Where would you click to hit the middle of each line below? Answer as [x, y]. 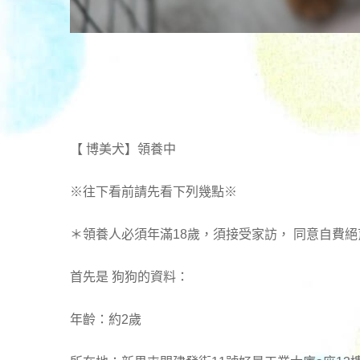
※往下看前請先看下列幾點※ [153, 192]
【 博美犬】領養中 [123, 149]
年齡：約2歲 [106, 320]
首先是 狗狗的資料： [129, 277]
